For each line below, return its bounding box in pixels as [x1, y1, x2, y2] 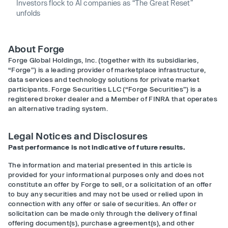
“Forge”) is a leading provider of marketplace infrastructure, [8, 66, 206, 74]
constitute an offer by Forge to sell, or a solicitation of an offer [8, 180, 212, 188]
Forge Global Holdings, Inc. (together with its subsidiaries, [8, 56, 198, 64]
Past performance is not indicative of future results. [8, 143, 185, 151]
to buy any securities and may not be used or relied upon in [8, 190, 204, 198]
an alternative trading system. [8, 104, 108, 112]
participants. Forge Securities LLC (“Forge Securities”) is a [8, 85, 202, 93]
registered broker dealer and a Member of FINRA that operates [8, 95, 217, 103]
